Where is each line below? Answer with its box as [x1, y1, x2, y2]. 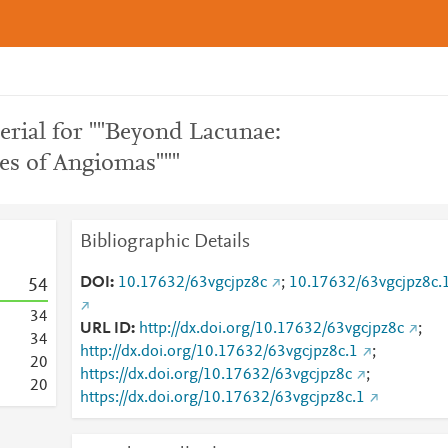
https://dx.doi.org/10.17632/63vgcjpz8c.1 [79, 390, 365, 406]
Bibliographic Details [79, 232, 250, 252]
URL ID [79, 321, 131, 337]
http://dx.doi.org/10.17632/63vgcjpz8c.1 [79, 344, 358, 360]
